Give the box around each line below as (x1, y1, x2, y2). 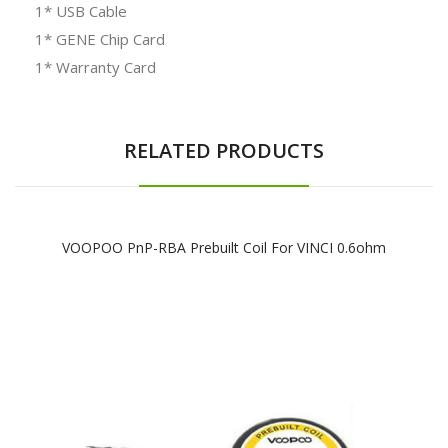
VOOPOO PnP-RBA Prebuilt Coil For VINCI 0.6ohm (62, 237, 386, 257)
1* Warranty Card (35, 56, 156, 77)
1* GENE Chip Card (35, 28, 165, 49)
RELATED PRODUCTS (124, 136, 324, 164)
